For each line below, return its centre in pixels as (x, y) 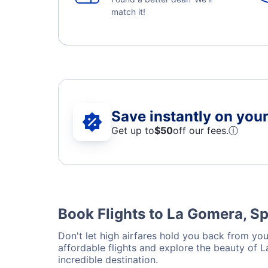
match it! (128, 12)
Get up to (133, 130)
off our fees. (201, 130)
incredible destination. (108, 260)
